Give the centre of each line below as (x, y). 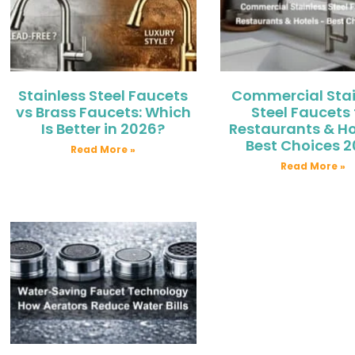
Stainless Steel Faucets (103, 95)
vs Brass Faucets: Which (103, 112)
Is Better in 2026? (103, 128)
